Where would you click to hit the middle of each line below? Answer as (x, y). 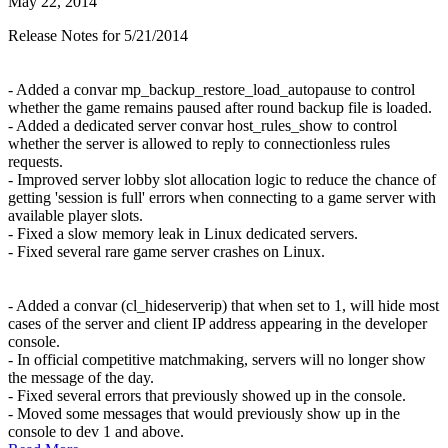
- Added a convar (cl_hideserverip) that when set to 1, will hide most (223, 305)
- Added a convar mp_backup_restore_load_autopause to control (211, 89)
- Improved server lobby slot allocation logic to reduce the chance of (222, 179)
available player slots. (75, 215)
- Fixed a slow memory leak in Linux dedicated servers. (183, 233)
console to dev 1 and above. (96, 431)
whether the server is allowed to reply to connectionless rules (199, 143)
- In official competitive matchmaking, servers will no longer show (217, 359)
